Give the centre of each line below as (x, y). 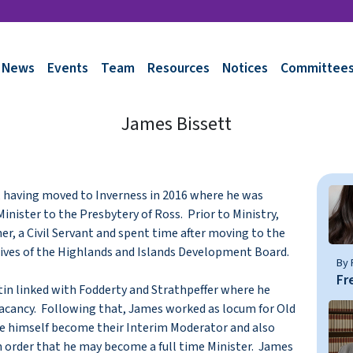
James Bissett (176, 124)
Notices (245, 68)
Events (68, 68)
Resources (178, 68)
